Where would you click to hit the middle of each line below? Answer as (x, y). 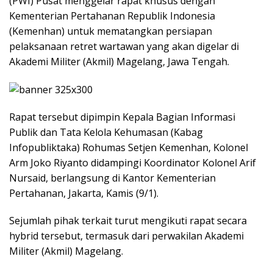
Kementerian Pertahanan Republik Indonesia (112, 16)
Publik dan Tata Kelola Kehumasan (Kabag (106, 133)
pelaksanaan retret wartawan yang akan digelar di (124, 46)
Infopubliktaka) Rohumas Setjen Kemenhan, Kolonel (129, 148)
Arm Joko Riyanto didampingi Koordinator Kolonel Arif (133, 163)
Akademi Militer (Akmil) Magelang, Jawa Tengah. (119, 62)
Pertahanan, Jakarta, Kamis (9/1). (84, 193)
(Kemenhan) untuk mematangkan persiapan (111, 31)
